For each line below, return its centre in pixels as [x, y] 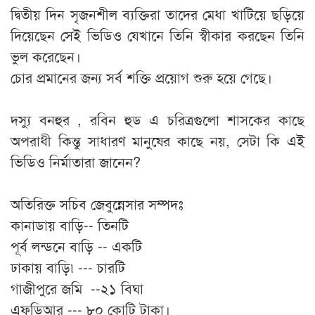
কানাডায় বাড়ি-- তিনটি [70, 225]
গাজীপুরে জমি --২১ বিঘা [77, 288]
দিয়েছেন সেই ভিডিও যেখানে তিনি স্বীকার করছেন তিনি [157, 35]
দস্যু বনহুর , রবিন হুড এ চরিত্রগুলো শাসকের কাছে [157, 120]
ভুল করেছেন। [46, 56]
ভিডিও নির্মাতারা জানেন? [76, 162]
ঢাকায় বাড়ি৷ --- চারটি [68, 267]
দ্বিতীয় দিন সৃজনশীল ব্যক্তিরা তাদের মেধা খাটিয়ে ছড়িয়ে [157, 14]
